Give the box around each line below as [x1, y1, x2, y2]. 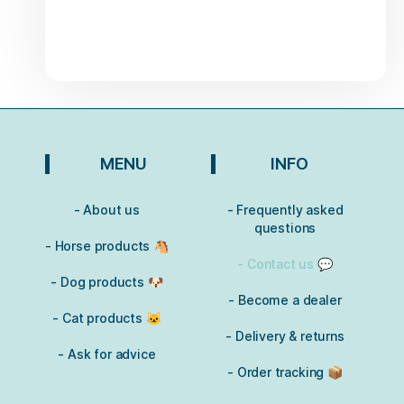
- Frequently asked [226, 202, 344, 218]
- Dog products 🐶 [50, 274, 163, 290]
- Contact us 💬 [237, 256, 333, 272]
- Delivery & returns [225, 328, 344, 344]
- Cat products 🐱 [52, 310, 161, 326]
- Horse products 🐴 [45, 238, 169, 254]
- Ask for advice [58, 346, 156, 363]
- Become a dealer [228, 292, 342, 308]
